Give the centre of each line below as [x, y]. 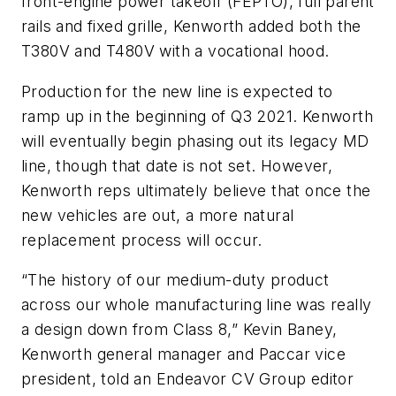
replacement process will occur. [142, 240]
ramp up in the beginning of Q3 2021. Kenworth [197, 116]
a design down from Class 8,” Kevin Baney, [179, 330]
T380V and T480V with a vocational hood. [175, 51]
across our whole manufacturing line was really [197, 305]
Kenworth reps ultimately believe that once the [196, 190]
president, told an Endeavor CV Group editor [188, 379]
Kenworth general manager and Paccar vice [183, 354]
